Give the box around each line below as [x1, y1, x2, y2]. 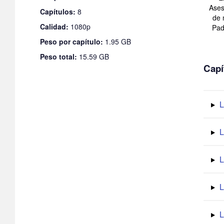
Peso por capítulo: [40, 36, 103, 46]
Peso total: [40, 51, 77, 61]
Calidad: [40, 21, 68, 31]
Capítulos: [40, 6, 75, 16]
